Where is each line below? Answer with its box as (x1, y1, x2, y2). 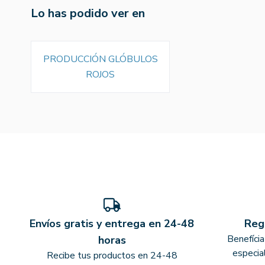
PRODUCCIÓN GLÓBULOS (43, 52, 158, 66)
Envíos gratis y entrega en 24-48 (30, 216, 195, 231)
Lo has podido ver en (31, 5, 145, 21)
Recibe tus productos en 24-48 (46, 248, 177, 262)
